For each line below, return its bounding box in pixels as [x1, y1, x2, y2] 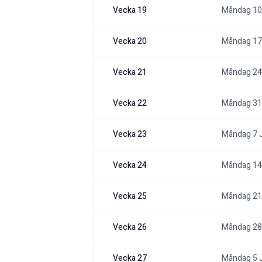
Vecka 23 [113, 128, 147, 141]
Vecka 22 [113, 97, 147, 110]
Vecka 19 [113, 4, 147, 17]
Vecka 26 [113, 221, 147, 234]
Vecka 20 [113, 35, 147, 48]
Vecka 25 [113, 190, 147, 203]
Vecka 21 [113, 66, 147, 79]
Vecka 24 [113, 159, 147, 172]
